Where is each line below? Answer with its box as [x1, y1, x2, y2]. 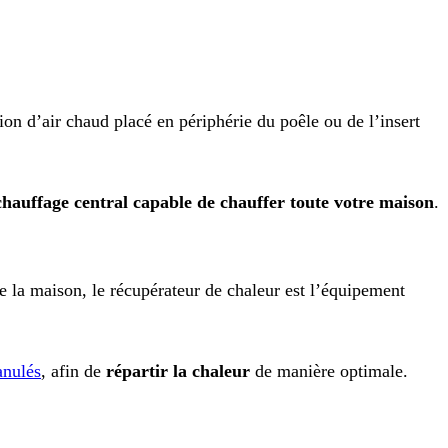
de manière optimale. [250, 361, 408, 382]
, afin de [41, 361, 106, 382]
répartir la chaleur [106, 361, 250, 382]
